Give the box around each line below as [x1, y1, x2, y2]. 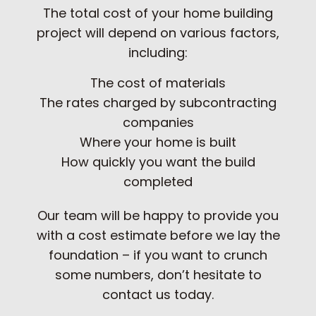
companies [122, 113, 194, 131]
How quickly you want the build [61, 152, 255, 171]
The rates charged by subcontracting [39, 93, 276, 111]
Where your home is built [80, 133, 236, 151]
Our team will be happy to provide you [37, 206, 279, 224]
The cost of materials [90, 73, 226, 92]
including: [128, 43, 188, 61]
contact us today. [102, 285, 214, 303]
